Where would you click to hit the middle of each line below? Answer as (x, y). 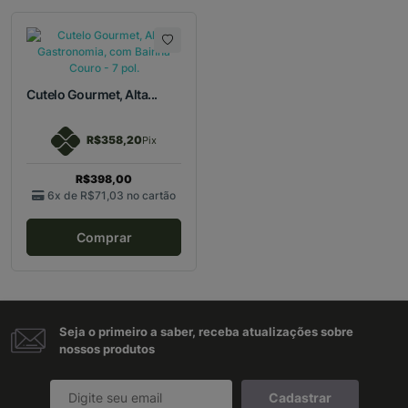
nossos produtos (107, 348)
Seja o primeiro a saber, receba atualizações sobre (206, 331)
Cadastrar (300, 398)
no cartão (151, 196)
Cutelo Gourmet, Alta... (92, 95)
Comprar (104, 238)
